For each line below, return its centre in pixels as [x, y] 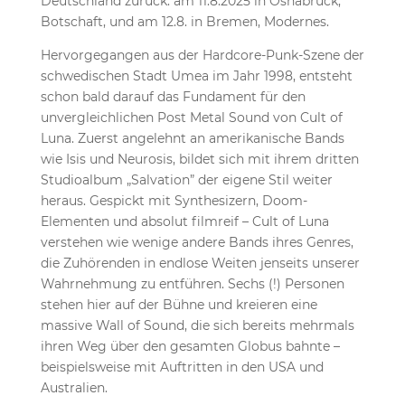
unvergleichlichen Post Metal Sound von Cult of [191, 118]
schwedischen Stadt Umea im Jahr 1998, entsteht [196, 76]
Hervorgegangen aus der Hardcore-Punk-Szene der [202, 55]
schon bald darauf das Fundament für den [173, 97]
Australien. [74, 388]
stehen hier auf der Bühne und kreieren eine [179, 305]
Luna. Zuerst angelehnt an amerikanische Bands [192, 138]
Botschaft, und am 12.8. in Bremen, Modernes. [184, 22]
